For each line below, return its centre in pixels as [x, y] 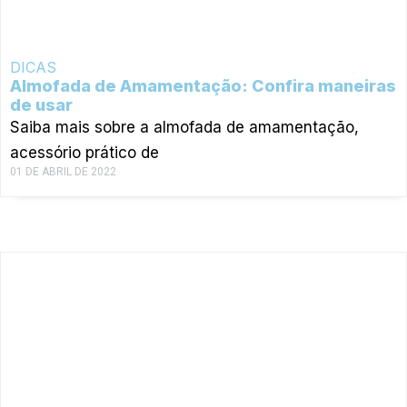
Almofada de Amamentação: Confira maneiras [203, 85]
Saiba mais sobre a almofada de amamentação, [184, 127]
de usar [41, 104]
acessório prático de [84, 152]
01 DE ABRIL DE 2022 [63, 171]
